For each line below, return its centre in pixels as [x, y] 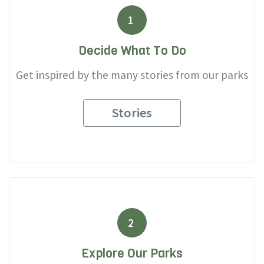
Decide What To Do [132, 50]
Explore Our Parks [132, 253]
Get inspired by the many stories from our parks [132, 75]
